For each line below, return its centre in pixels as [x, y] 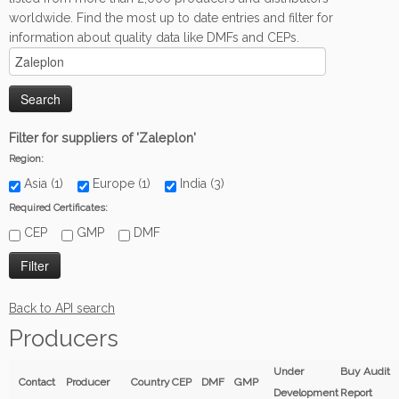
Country [151, 382]
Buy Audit [365, 371]
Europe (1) [127, 183]
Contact [37, 382]
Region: [26, 159]
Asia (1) [49, 183]
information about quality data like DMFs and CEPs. [154, 37]
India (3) [208, 183]
